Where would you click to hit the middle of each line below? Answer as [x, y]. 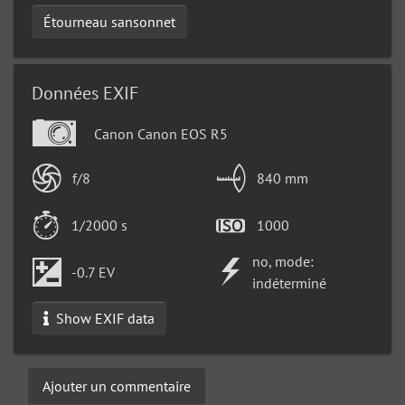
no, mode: [283, 261]
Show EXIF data [104, 318]
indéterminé [289, 283]
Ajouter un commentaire [117, 386]
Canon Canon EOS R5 [159, 134]
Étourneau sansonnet [109, 22]
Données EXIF [85, 93]
